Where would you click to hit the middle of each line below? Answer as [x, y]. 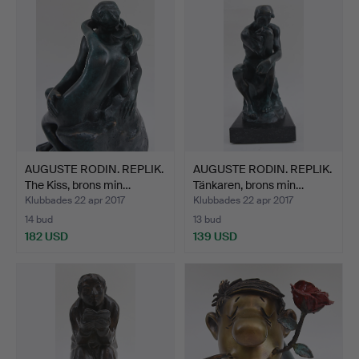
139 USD [215, 236]
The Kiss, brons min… [78, 185]
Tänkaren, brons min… [248, 185]
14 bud [39, 219]
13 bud [207, 219]
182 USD [46, 236]
